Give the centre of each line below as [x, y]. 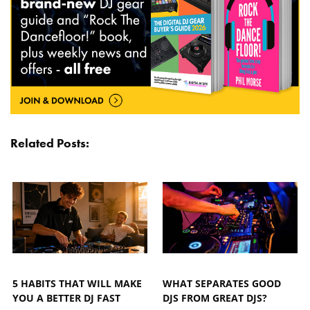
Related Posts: [50, 143]
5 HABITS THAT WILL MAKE [77, 284]
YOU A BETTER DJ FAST [66, 298]
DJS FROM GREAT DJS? [215, 298]
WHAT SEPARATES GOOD [222, 284]
